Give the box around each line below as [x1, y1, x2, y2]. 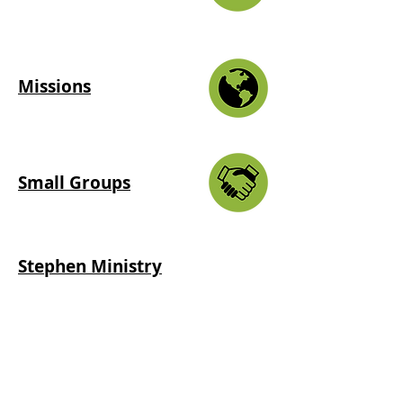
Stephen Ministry [18, 255, 162, 278]
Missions [18, 75, 91, 98]
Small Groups [18, 171, 130, 194]
